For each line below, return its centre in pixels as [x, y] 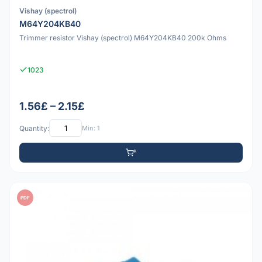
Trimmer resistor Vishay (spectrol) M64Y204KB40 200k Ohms [123, 38]
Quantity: [34, 128]
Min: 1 [91, 128]
